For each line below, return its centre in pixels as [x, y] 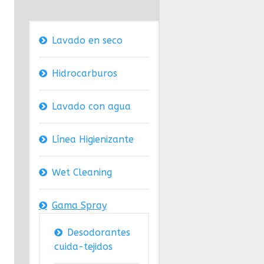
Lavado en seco [87, 41]
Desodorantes [98, 233]
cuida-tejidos [83, 247]
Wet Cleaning [82, 173]
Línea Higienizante [93, 140]
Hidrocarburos [84, 74]
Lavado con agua [91, 107]
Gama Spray [79, 206]
